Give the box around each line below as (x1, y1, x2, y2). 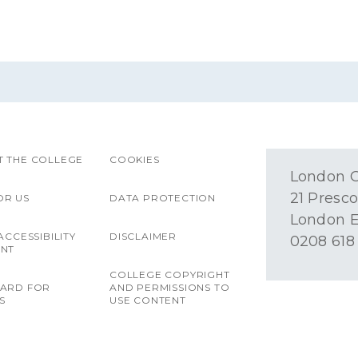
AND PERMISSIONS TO (109, 281, 230, 293)
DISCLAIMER (109, 230, 177, 242)
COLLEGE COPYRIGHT (109, 268, 230, 280)
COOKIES (109, 153, 160, 165)
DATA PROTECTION (109, 192, 216, 204)
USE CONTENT (109, 294, 186, 306)
